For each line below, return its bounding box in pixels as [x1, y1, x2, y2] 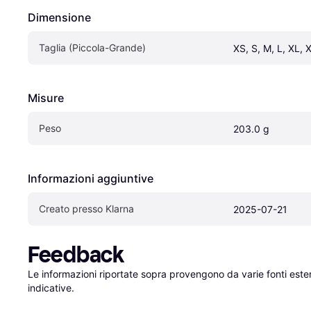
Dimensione [28, 10, 91, 25]
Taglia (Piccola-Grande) [39, 42, 146, 54]
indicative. [28, 282, 74, 294]
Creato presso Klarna [39, 203, 134, 215]
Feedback [28, 242, 124, 269]
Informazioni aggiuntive [28, 171, 153, 186]
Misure [28, 91, 64, 106]
